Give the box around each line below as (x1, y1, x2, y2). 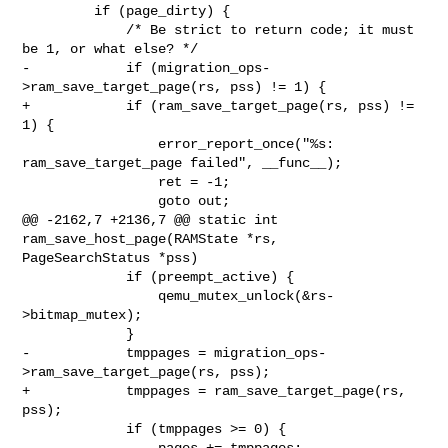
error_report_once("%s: (22, 135, 159, 152)
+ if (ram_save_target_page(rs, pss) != (22, 97, 415, 114)
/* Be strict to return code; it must (22, 21, 127, 38)
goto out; (22, 192, 159, 209)
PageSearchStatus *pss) (22, 249, 199, 266)
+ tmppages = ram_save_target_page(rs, (22, 382, 407, 399)
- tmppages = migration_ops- (22, 344, 327, 361)
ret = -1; (22, 173, 159, 190)
